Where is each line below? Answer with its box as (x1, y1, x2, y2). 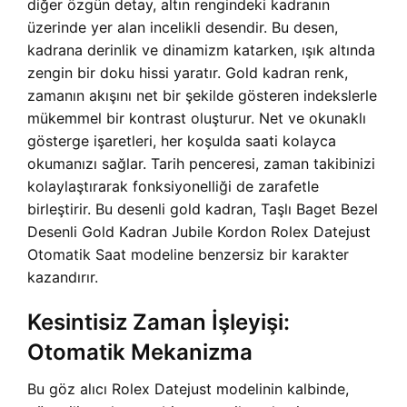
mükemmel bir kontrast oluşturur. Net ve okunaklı (27, 109, 366, 127)
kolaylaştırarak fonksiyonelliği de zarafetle (27, 177, 319, 195)
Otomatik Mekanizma (27, 339, 253, 365)
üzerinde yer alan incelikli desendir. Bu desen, (27, 18, 338, 36)
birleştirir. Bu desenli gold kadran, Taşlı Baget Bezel (27, 200, 378, 218)
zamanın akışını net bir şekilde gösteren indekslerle (27, 86, 377, 104)
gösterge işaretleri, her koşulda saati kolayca (27, 132, 336, 150)
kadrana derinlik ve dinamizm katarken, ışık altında (27, 41, 375, 59)
